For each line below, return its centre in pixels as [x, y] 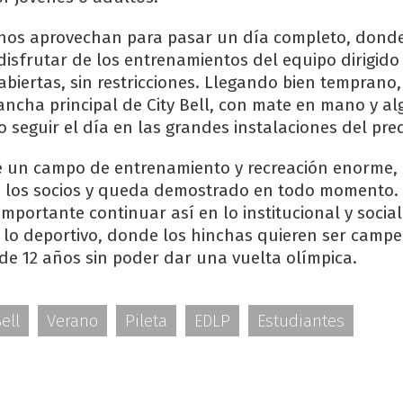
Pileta [146, 321]
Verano [72, 321]
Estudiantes [301, 321]
